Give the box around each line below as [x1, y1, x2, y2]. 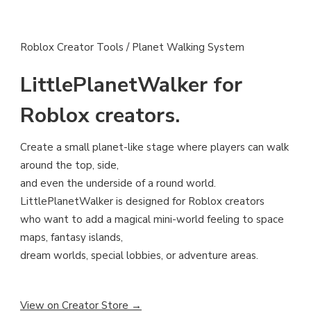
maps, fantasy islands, [20, 230, 123, 245]
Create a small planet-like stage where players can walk [20, 140, 289, 155]
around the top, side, [20, 158, 119, 173]
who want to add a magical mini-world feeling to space [20, 212, 284, 227]
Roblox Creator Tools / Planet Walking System [20, 40, 244, 55]
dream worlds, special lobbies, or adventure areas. [20, 249, 258, 263]
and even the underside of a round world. [20, 176, 216, 191]
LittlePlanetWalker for [20, 71, 242, 100]
